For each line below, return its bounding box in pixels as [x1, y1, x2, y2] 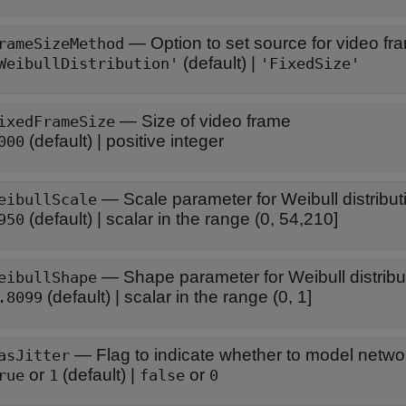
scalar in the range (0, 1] [124, 287, 312, 306]
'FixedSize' [260, 55, 360, 72]
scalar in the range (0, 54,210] [106, 209, 338, 228]
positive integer [106, 131, 224, 150]
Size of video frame [141, 111, 291, 130]
